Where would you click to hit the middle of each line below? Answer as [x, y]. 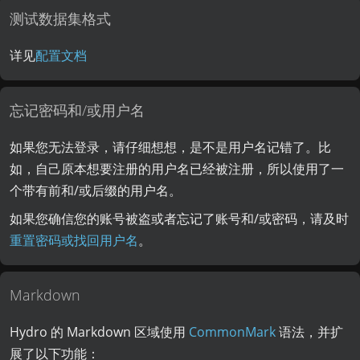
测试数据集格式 [61, 19]
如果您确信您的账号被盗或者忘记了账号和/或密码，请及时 [180, 219]
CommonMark [233, 332]
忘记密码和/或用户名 [78, 110]
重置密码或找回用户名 [74, 241]
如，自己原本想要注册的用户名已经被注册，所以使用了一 [177, 169]
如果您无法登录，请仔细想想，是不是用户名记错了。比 [171, 147]
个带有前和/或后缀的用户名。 [96, 191]
